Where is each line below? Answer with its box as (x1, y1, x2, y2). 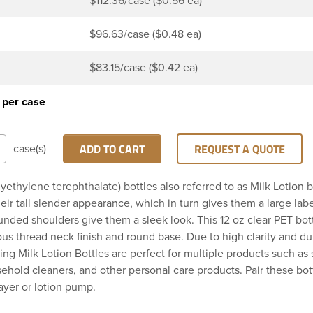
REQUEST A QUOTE (194, 140, 285, 157)
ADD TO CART (80, 140, 145, 157)
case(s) (13, 141, 46, 156)
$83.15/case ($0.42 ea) (89, 60, 198, 75)
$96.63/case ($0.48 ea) (89, 27, 201, 41)
